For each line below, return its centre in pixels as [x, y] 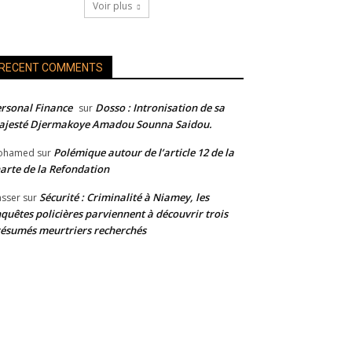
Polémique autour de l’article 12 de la [144, 153]
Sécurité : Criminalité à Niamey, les [124, 198]
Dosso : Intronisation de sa [160, 108]
